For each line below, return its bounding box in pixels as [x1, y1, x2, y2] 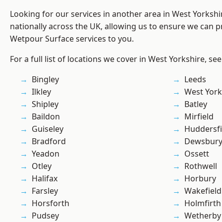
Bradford [32, 136, 66, 147]
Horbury [184, 173, 216, 184]
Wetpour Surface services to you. [10, 33, 134, 45]
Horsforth [32, 198, 69, 209]
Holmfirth [184, 198, 221, 209]
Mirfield [184, 111, 214, 122]
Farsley [32, 185, 58, 197]
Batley [184, 99, 207, 110]
